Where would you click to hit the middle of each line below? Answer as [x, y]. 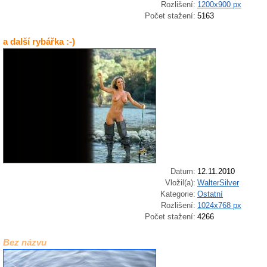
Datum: [183, 172]
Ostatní [210, 194]
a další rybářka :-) [39, 41]
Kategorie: [178, 194]
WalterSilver [218, 183]
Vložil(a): [180, 183]
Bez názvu [25, 242]
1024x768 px [219, 206]
